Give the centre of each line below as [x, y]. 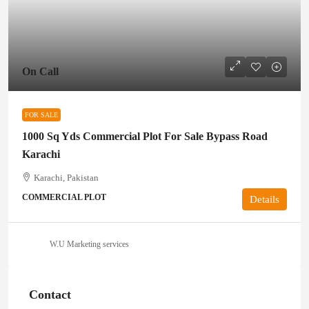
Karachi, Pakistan [66, 178]
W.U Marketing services [89, 244]
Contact [50, 295]
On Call [40, 71]
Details [265, 199]
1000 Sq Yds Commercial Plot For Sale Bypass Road [145, 136]
